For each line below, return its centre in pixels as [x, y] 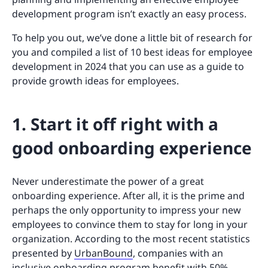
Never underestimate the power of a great [108, 181]
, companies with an [178, 253]
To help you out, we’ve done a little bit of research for [132, 37]
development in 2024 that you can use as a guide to [128, 66]
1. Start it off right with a [115, 124]
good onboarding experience [132, 147]
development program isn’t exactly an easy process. [129, 13]
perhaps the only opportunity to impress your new [127, 210]
